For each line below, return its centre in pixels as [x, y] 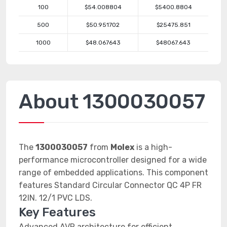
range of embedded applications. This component [113, 173]
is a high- [153, 147]
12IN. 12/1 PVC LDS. [55, 198]
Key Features [57, 212]
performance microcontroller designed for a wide [113, 160]
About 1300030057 [112, 102]
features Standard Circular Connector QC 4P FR [110, 185]
